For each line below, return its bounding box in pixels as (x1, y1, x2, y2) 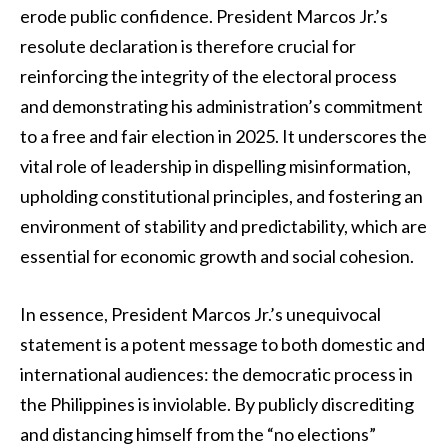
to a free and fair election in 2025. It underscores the (20, 124, 427, 147)
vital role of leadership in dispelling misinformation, (20, 154, 411, 177)
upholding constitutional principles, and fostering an (20, 184, 423, 207)
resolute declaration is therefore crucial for (20, 34, 356, 57)
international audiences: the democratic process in (20, 362, 413, 385)
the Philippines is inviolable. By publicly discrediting (20, 392, 414, 415)
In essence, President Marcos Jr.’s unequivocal (20, 302, 381, 325)
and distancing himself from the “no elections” (20, 422, 376, 445)
